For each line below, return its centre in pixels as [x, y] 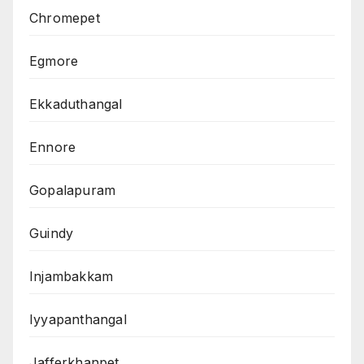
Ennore [53, 147]
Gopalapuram [73, 191]
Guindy [52, 234]
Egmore [54, 61]
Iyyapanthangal [78, 320]
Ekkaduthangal [76, 104]
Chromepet [65, 18]
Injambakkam [71, 277]
